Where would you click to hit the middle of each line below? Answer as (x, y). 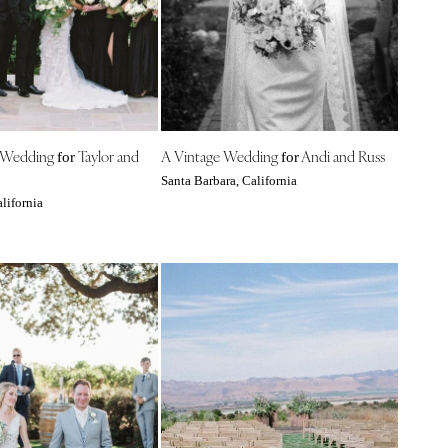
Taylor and (106, 155)
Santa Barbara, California (228, 180)
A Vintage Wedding (220, 155)
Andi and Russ (341, 155)
